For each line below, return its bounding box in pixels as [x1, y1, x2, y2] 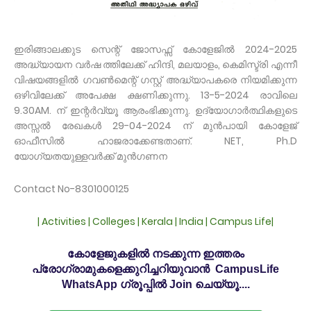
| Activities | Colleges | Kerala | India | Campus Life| [37, 214, 274, 228]
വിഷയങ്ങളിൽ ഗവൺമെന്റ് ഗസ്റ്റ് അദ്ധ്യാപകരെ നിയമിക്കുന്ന [14, 72, 297, 87]
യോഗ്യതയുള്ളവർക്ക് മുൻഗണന [14, 149, 167, 163]
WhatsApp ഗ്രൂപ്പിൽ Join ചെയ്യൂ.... [61, 278, 250, 290]
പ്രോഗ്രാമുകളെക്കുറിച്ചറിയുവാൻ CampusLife [32, 262, 279, 275]
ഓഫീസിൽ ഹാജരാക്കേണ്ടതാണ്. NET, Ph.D [14, 133, 297, 148]
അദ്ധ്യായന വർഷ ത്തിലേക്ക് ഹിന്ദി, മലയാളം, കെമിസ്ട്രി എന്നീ [14, 57, 297, 72]
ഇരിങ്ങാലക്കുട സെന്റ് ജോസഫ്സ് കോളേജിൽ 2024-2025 [14, 42, 297, 56]
